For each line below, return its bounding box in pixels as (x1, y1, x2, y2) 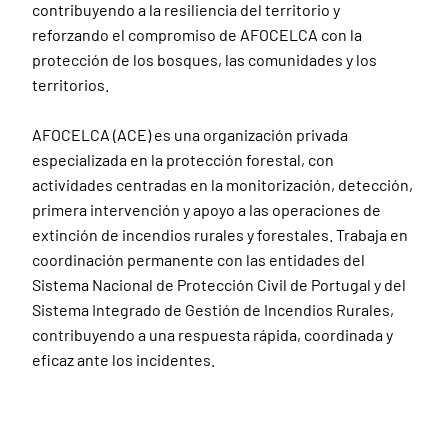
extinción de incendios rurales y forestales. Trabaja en (32, 225, 408, 244)
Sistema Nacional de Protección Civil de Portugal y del (32, 275, 406, 294)
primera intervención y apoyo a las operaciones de (32, 200, 381, 219)
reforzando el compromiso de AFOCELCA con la (32, 25, 362, 44)
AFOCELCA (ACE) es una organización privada (32, 125, 348, 144)
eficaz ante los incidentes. (32, 350, 215, 369)
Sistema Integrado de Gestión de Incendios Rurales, (32, 300, 394, 319)
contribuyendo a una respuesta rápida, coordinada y (32, 325, 393, 344)
